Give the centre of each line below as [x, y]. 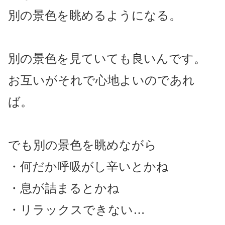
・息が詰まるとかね [64, 188]
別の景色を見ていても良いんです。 [107, 59]
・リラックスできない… [77, 210]
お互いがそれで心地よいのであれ [101, 80]
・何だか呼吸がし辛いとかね [88, 167]
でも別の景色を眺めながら [82, 145]
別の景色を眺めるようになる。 [95, 16]
